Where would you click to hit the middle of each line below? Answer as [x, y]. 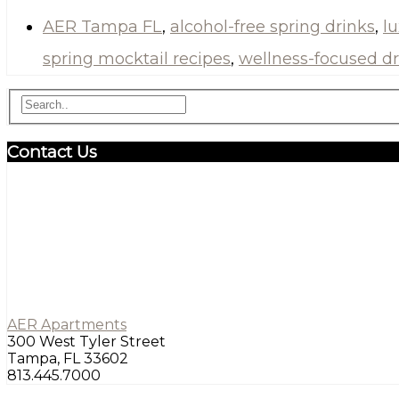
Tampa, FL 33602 [68, 358]
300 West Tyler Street [86, 341]
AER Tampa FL [102, 26]
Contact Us [52, 151]
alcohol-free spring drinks [273, 26]
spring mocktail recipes [137, 58]
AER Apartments [67, 324]
